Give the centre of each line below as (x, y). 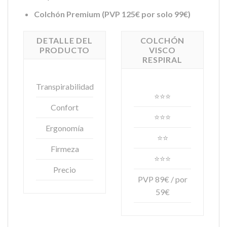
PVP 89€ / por (162, 179)
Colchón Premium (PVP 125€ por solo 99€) (112, 14)
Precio (65, 170)
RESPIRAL (162, 59)
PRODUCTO (65, 50)
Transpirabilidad (65, 87)
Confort (65, 107)
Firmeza (65, 149)
